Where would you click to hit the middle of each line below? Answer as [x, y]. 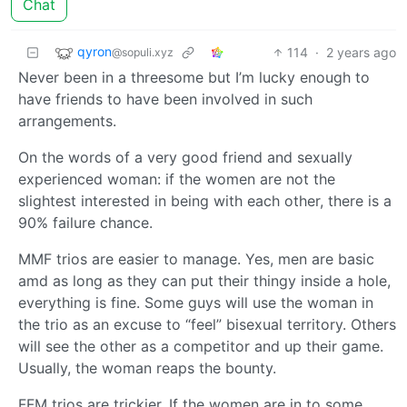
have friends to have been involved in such [165, 99]
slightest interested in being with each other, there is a [205, 200]
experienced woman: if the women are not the [177, 179]
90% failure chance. [85, 222]
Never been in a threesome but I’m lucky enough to [194, 77]
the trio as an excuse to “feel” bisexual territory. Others [207, 324]
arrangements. [67, 120]
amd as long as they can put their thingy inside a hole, [204, 280]
